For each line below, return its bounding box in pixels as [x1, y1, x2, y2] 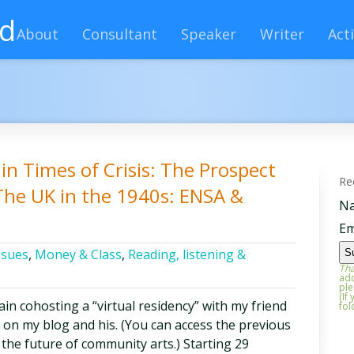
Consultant [82, 24, 157, 43]
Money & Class [35, 246, 122, 263]
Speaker [181, 24, 236, 43]
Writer [260, 24, 304, 43]
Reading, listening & [128, 246, 246, 263]
